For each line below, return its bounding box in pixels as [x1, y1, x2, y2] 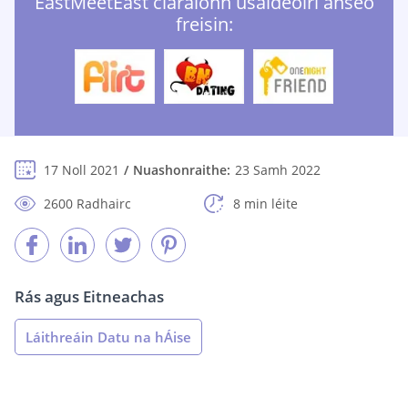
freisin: [175, 12, 233, 37]
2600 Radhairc [44, 195, 131, 213]
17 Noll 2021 [44, 161, 119, 179]
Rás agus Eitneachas [15, 286, 164, 308]
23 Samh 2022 [235, 161, 321, 179]
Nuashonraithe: [133, 161, 230, 179]
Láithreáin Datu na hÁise [25, 328, 191, 347]
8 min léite [233, 195, 298, 213]
